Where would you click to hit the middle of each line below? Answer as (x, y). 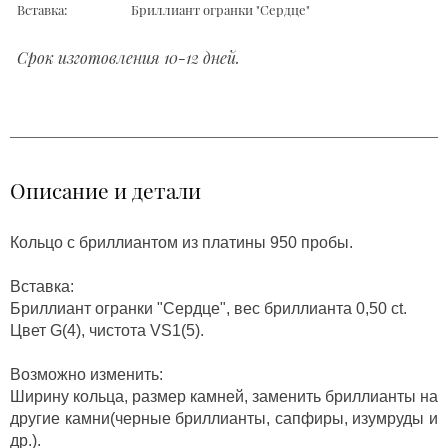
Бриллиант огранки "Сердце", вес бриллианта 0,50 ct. (208, 308)
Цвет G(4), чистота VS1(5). (107, 330)
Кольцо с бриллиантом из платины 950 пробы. (181, 242)
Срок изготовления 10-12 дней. (128, 57)
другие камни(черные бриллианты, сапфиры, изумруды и (224, 418)
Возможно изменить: (86, 374)
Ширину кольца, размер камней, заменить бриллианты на (224, 396)
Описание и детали (105, 189)
